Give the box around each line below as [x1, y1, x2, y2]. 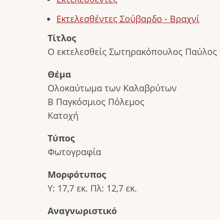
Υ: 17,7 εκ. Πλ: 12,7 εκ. [48, 182, 137, 194]
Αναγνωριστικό [48, 204, 117, 217]
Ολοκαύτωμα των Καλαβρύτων [48, 82, 177, 94]
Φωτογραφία [48, 145, 101, 158]
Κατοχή [48, 109, 79, 121]
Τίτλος [48, 31, 76, 44]
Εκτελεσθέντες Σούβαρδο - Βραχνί [56, 13, 199, 25]
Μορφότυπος [48, 168, 106, 180]
